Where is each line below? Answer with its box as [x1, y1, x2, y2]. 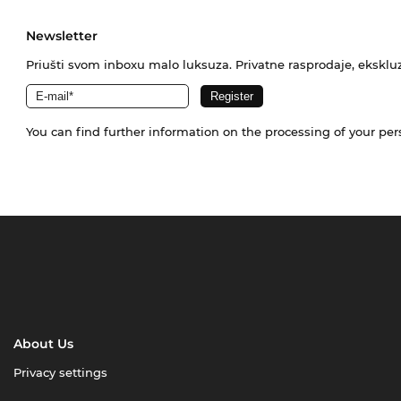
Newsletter [25, 27, 98, 44]
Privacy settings [13, 365, 108, 380]
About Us [13, 336, 74, 353]
